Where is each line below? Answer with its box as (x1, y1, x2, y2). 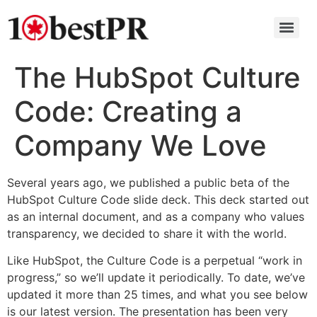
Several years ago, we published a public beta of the (7, 175, 289, 190)
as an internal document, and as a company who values (7, 209, 304, 224)
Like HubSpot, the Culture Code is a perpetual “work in (7, 253, 302, 268)
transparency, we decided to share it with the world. (7, 226, 287, 241)
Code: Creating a (14, 94, 242, 129)
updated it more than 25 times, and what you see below (7, 287, 308, 302)
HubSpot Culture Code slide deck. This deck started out (7, 192, 309, 207)
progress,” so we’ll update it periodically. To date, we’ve (7, 270, 305, 285)
